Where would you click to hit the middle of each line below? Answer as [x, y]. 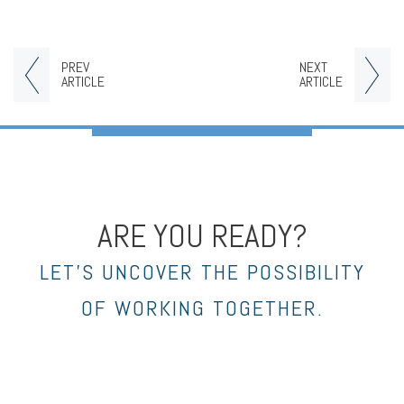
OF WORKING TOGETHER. [202, 308]
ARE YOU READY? [202, 236]
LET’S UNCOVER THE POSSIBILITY [202, 271]
